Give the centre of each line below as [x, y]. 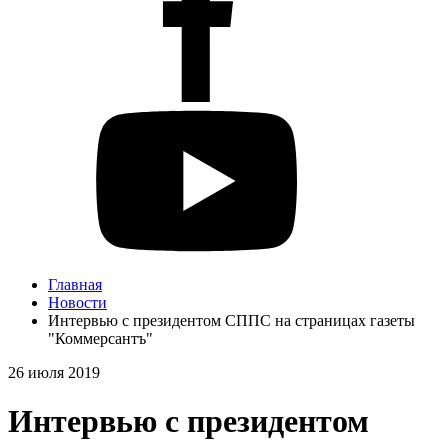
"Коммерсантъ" [100, 338]
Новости [77, 302]
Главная [75, 284]
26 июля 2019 [54, 372]
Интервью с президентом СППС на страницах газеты [231, 320]
